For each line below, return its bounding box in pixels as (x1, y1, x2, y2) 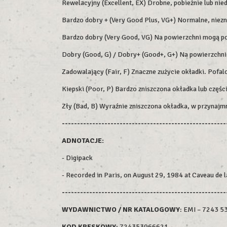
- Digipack (62, 154, 93, 162)
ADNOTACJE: (62, 136, 104, 145)
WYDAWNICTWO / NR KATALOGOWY (62, 205, 180, 214)
